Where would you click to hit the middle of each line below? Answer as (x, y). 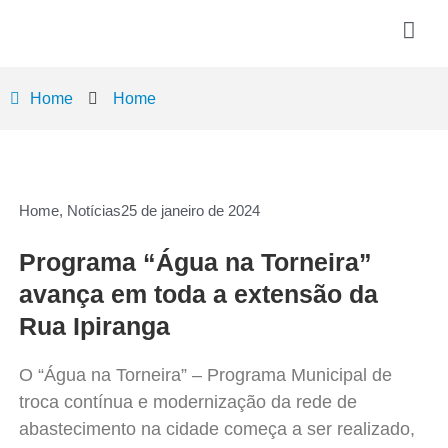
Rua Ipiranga (94, 325)
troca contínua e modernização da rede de (187, 401)
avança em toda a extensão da (198, 293)
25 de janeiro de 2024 (190, 210)
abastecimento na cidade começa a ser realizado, (216, 428)
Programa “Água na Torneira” (195, 261)
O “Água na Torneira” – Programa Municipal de (205, 374)
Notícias (93, 210)
